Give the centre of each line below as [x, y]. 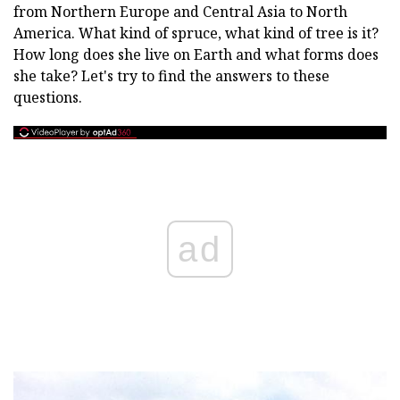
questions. [48, 97]
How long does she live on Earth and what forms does [196, 54]
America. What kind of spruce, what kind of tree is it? [196, 33]
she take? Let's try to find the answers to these [171, 76]
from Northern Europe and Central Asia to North [180, 12]
